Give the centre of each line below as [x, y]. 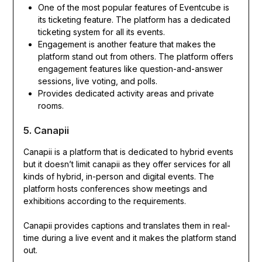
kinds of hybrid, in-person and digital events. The [118, 176]
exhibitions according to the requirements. [106, 201]
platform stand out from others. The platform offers [135, 56]
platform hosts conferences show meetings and [115, 188]
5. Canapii [46, 130]
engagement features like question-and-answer [130, 68]
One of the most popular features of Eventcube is [133, 7]
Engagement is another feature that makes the [127, 44]
